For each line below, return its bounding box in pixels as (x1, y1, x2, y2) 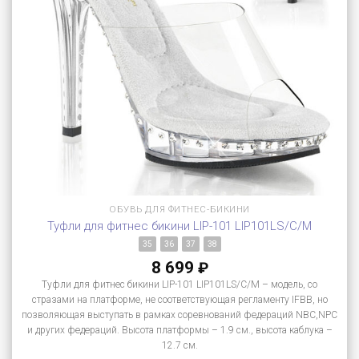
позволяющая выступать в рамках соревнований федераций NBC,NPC (22, 309, 337, 321)
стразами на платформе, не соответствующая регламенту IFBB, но (31, 293, 328, 305)
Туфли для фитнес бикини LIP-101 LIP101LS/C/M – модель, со (42, 278, 317, 290)
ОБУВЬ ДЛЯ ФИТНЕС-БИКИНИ (108, 204, 251, 216)
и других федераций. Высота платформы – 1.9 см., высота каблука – (26, 324, 333, 336)
